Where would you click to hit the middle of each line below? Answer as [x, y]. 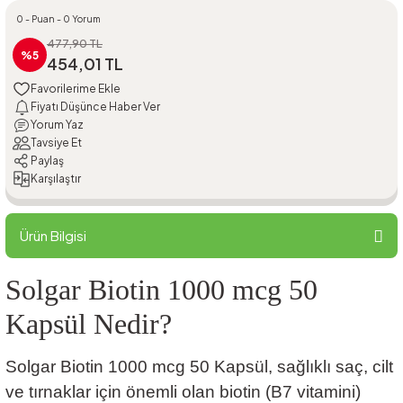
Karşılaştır [56, 179]
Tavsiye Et [56, 143]
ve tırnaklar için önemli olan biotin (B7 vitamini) [183, 391]
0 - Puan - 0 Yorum [58, 18]
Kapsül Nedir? [89, 323]
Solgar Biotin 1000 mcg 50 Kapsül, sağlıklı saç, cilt [199, 366]
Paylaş [47, 161]
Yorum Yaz [57, 125]
